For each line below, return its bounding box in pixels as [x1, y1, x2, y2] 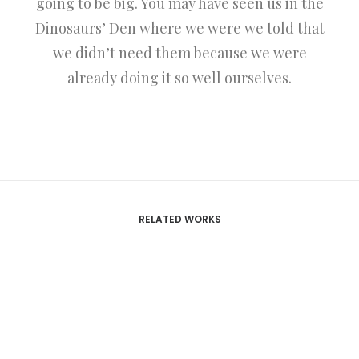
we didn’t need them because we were [52, 43, 307, 63]
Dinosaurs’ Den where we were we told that [34, 18, 325, 38]
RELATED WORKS [138, 212, 221, 226]
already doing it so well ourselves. [67, 68, 292, 87]
